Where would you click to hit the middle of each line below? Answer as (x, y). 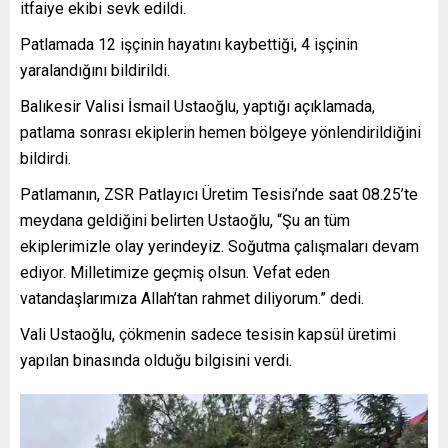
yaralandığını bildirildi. (95, 70)
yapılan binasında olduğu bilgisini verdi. (156, 360)
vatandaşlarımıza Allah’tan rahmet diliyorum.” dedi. (192, 298)
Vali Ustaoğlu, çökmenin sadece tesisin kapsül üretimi (208, 334)
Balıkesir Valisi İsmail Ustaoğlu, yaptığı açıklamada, (197, 106)
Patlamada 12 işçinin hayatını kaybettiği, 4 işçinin (189, 44)
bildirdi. (45, 158)
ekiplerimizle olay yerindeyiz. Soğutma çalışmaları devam (219, 246)
